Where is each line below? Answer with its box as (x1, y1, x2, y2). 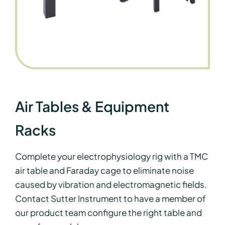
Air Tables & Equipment (15, 97, 169, 115)
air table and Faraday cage (15, 164, 123, 176)
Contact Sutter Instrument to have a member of (15, 192, 206, 204)
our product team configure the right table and (15, 206, 202, 218)
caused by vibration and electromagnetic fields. (15, 178, 207, 190)
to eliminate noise (122, 164, 194, 176)
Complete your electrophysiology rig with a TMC (15, 150, 208, 162)
